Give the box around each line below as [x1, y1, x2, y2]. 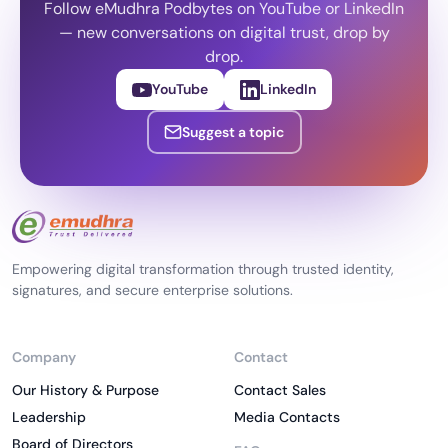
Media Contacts [234, 408, 340, 427]
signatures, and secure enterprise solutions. [12, 281, 293, 300]
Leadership [12, 408, 86, 427]
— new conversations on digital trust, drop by [58, 22, 390, 44]
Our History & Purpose [12, 381, 159, 400]
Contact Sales [234, 381, 326, 400]
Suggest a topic [182, 122, 284, 141]
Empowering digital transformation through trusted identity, [12, 260, 394, 279]
